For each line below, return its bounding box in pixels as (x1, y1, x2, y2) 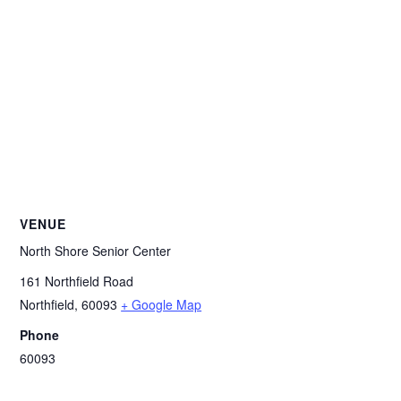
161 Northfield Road (20, 272, 134, 291)
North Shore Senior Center (20, 242, 172, 260)
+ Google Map (121, 295, 202, 314)
